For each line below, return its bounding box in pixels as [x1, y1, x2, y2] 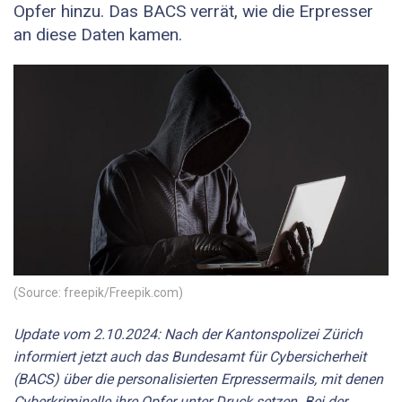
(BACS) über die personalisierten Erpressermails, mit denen [13, 370, 383, 388]
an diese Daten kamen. [13, 24, 182, 46]
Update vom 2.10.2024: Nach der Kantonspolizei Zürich [13, 325, 363, 343]
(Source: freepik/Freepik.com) [13, 284, 183, 300]
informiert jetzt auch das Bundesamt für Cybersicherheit [13, 347, 366, 365]
